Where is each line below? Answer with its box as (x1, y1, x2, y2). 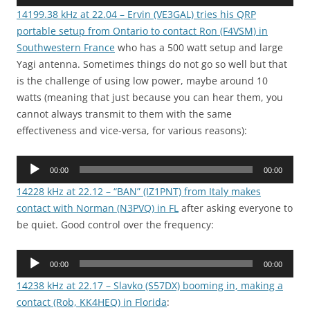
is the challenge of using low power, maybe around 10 (17, 74, 268, 88)
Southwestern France (17, 41, 115, 55)
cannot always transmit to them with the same (17, 107, 232, 121)
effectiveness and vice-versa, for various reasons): (17, 124, 247, 138)
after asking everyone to (179, 201, 293, 215)
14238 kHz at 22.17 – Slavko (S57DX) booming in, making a (17, 279, 283, 293)
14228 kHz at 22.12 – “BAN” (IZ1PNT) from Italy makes (17, 185, 261, 199)
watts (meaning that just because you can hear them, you (17, 91, 283, 104)
